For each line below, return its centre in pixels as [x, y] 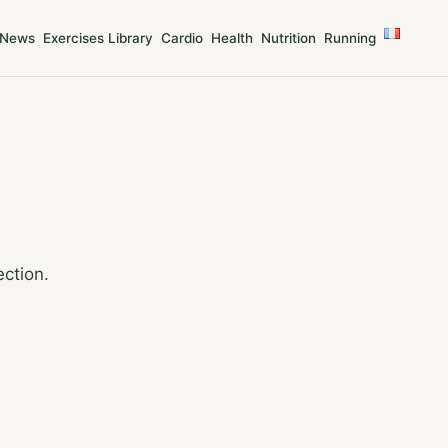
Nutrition [289, 37]
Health [232, 37]
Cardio [182, 37]
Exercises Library [98, 37]
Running [350, 37]
